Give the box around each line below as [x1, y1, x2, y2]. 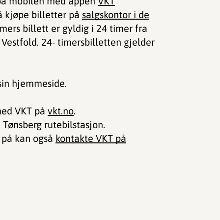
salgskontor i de [82, 9, 149, 20]
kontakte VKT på [55, 133, 126, 144]
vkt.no [48, 105, 74, 116]
